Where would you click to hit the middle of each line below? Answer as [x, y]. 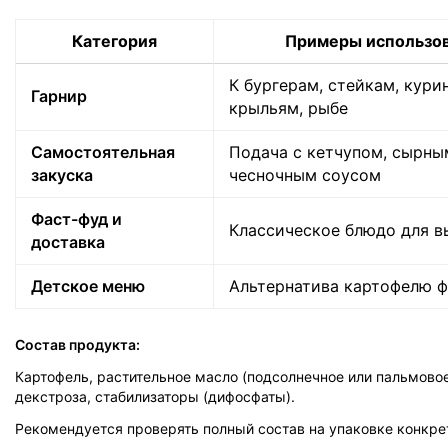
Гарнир [59, 96]
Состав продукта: [77, 344]
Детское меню [88, 286]
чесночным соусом [305, 175]
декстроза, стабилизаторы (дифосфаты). [155, 396]
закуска [62, 175]
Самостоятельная [103, 152]
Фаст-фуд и [76, 219]
